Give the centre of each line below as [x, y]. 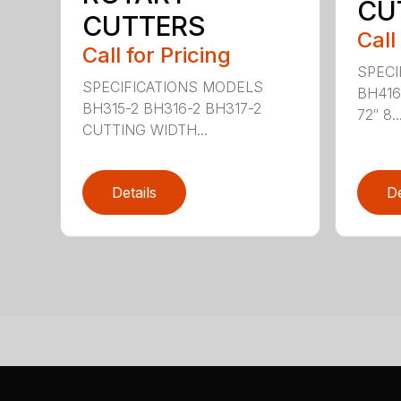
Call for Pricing [157, 55]
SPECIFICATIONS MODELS [173, 86]
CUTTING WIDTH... [145, 129]
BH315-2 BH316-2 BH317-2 [172, 108]
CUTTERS [145, 26]
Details [135, 193]
